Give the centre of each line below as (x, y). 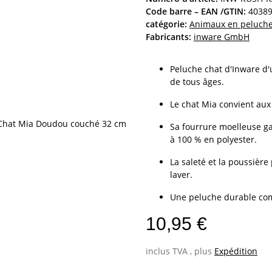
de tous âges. (197, 81)
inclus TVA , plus (180, 251)
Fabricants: (168, 36)
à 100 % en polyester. (213, 139)
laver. (181, 174)
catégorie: (168, 24)
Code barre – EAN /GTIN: (196, 11)
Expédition (236, 251)
